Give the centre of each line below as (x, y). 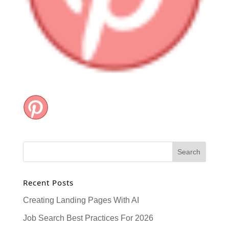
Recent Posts (48, 182)
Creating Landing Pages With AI (81, 200)
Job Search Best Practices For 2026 (88, 218)
